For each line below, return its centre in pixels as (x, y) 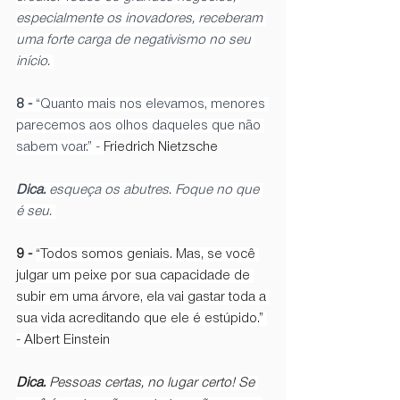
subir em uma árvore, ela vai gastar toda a (143, 297)
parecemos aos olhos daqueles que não (140, 125)
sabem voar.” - (60, 147)
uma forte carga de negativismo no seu (135, 40)
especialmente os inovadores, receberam (141, 18)
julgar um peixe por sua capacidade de (135, 275)
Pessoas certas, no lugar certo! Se (152, 383)
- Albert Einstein (63, 340)
